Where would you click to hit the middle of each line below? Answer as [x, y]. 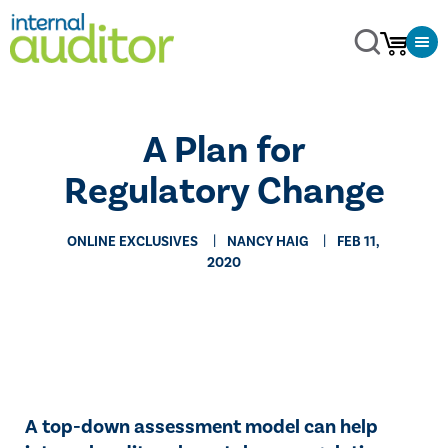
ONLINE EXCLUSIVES [133, 242]
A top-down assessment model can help [201, 427]
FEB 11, [359, 242]
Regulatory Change [224, 191]
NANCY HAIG [268, 242]
